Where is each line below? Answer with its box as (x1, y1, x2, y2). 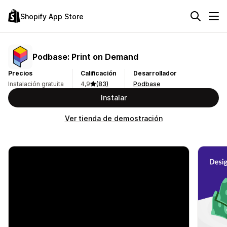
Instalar (100, 93, 127, 102)
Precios (8, 69, 32, 77)
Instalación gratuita (8, 80, 64, 88)
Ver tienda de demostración (64, 114, 163, 123)
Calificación (81, 69, 117, 77)
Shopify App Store (20, 12, 84, 21)
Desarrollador (133, 69, 177, 77)
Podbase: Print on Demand (32, 51, 138, 62)
